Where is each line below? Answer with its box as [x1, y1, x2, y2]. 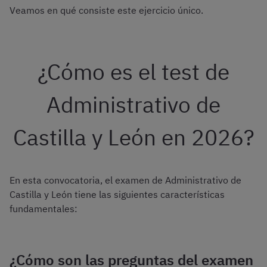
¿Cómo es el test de [38, 57, 229, 86]
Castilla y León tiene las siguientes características [10, 188, 225, 201]
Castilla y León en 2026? [13, 123, 254, 152]
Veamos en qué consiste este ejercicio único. [10, 4, 203, 17]
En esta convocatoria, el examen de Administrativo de [10, 174, 241, 187]
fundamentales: [10, 203, 77, 215]
